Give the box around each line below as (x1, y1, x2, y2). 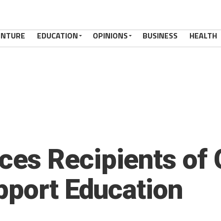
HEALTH (189, 30, 217, 41)
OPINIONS (93, 30, 128, 41)
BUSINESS (143, 30, 178, 41)
